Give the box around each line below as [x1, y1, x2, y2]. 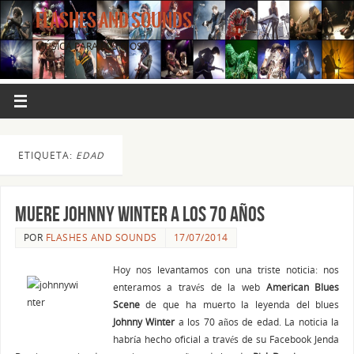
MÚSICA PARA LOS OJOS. [36, 40, 145, 52]
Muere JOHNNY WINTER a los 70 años [14, 202, 265, 226]
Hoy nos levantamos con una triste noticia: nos [112, 263, 340, 277]
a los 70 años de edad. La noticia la [178, 315, 340, 329]
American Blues [265, 281, 340, 294]
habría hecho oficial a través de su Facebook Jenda [112, 333, 340, 346]
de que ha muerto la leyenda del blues [139, 298, 340, 311]
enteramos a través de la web [112, 281, 266, 294]
